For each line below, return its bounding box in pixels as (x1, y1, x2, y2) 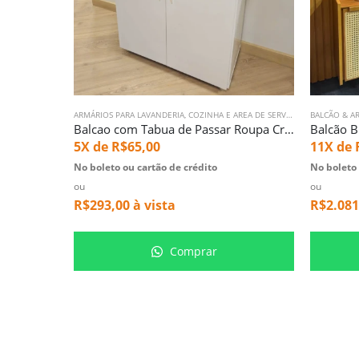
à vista (130, 196, 175, 215)
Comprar (166, 244, 217, 260)
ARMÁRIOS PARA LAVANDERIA (74, 109, 184, 121)
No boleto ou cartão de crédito (74, 160, 217, 175)
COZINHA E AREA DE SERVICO (188, 109, 286, 121)
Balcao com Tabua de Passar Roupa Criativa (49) (284, 121, 294, 138)
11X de (310, 138, 355, 156)
